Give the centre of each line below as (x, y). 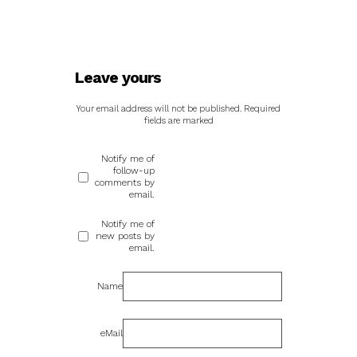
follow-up (134, 171)
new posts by (125, 236)
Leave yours (118, 78)
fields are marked (178, 121)
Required (262, 109)
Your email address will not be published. (159, 109)
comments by (125, 182)
